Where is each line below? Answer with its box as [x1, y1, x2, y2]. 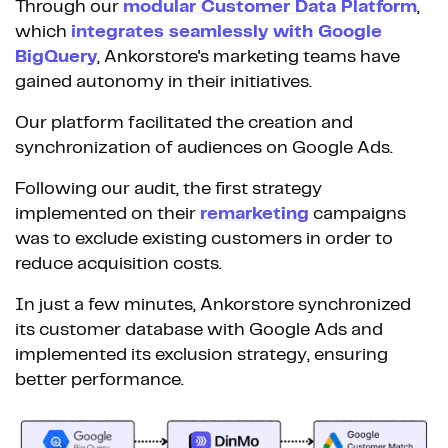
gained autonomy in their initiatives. [15, 72, 312, 91]
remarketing [200, 204, 309, 223]
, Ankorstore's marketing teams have [97, 47, 400, 66]
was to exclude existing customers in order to [15, 229, 393, 248]
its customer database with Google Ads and [15, 320, 383, 339]
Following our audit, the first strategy [15, 179, 322, 198]
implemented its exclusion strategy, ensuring [15, 345, 388, 364]
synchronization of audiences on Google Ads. [15, 138, 393, 157]
